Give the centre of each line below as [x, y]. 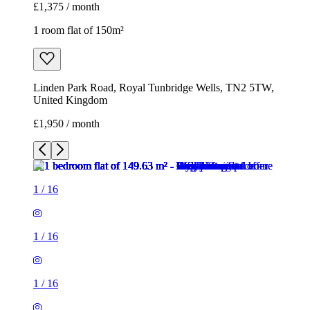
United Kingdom [70, 100]
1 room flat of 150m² [79, 30]
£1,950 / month [66, 124]
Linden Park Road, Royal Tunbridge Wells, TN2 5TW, [154, 88]
